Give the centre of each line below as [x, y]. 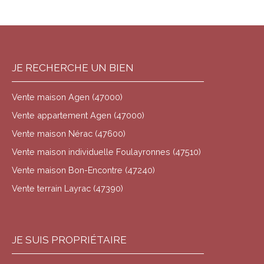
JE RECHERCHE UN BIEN [73, 67]
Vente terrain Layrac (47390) [67, 188]
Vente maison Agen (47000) [67, 97]
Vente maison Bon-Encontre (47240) [83, 170]
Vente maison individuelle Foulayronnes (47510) [106, 151]
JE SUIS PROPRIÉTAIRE [69, 240]
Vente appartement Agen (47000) [78, 115]
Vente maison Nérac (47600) [69, 133]
